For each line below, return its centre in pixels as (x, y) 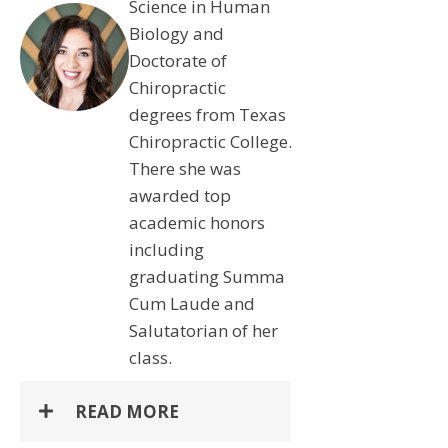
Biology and (176, 33)
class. (150, 357)
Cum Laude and (191, 303)
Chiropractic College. (210, 141)
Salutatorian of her (203, 330)
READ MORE (127, 411)
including (166, 249)
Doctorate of (177, 60)
